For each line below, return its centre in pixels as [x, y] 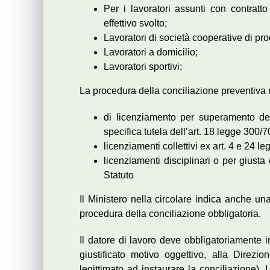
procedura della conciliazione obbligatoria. [170, 214]
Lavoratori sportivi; [143, 67]
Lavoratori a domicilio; [151, 52]
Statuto [119, 175]
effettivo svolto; [135, 23]
